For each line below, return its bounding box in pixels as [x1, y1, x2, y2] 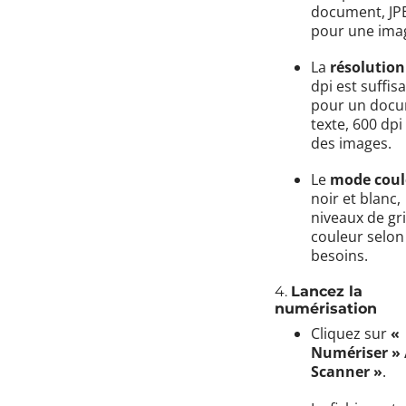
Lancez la [291, 283, 362, 301]
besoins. [311, 246, 368, 266]
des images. [311, 132, 391, 153]
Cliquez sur [311, 324, 391, 344]
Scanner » [311, 362, 382, 382]
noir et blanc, [311, 188, 401, 209]
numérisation [275, 300, 377, 318]
